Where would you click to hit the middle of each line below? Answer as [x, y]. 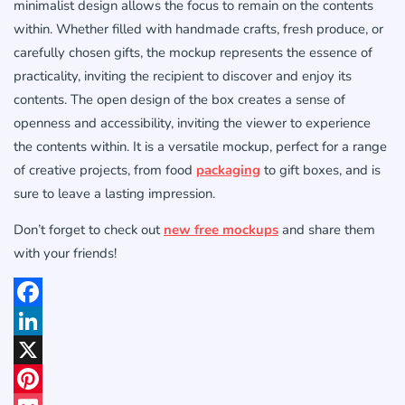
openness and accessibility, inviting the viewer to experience [192, 123]
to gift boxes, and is [320, 170]
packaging [228, 170]
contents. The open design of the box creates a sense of [179, 100]
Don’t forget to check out [89, 230]
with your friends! [65, 254]
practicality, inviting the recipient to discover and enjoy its [183, 76]
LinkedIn [38, 350]
